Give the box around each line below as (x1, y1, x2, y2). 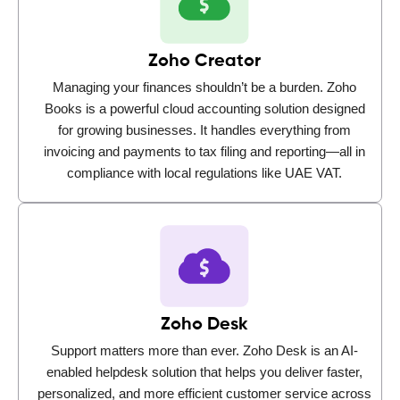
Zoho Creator (148, 52, 261, 71)
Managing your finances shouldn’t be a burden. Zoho (53, 79, 356, 95)
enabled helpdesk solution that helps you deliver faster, (46, 363, 362, 379)
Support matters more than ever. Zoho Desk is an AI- (51, 342, 358, 358)
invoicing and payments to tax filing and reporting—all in (44, 143, 365, 159)
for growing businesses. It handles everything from (58, 121, 351, 137)
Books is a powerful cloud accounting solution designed (44, 100, 365, 116)
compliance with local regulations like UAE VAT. (67, 164, 342, 180)
